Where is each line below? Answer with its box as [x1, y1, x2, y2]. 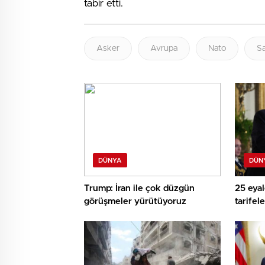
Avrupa [150, 44, 177, 53]
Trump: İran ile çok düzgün [84, 184, 195, 193]
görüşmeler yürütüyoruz [84, 197, 186, 206]
